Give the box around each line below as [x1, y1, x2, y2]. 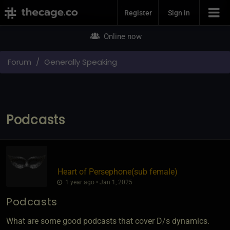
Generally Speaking [44, 56, 117, 67]
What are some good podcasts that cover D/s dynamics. [6, 216, 209, 226]
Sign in [168, 8, 190, 17]
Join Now [93, 3, 137, 15]
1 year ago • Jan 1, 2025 [63, 178, 132, 186]
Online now [101, 32, 142, 41]
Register [124, 8, 152, 17]
